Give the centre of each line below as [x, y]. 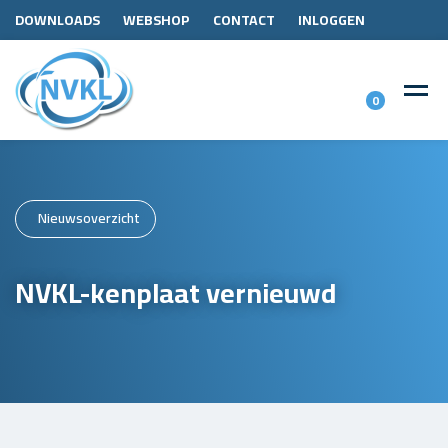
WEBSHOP [156, 20]
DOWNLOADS [57, 20]
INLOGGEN [331, 20]
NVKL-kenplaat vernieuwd [175, 292]
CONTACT [244, 20]
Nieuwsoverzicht [89, 218]
